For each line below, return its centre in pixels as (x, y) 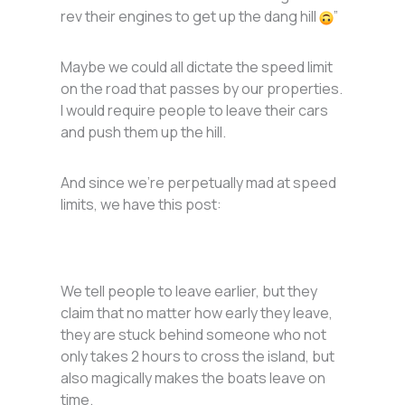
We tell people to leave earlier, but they (189, 292)
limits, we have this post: (143, 205)
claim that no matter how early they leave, (197, 313)
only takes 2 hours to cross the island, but (198, 357)
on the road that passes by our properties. (202, 89)
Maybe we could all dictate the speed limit (197, 67)
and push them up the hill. (145, 132)
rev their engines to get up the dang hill (190, 17)
